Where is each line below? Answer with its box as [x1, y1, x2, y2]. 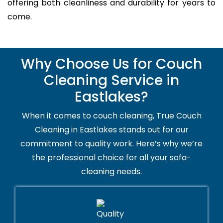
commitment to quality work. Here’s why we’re [20, 138, 203, 150]
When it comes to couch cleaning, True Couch [21, 110, 202, 122]
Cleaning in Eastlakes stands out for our [34, 124, 189, 136]
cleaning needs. [81, 166, 142, 178]
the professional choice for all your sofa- [32, 152, 191, 164]
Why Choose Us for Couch [21, 54, 202, 74]
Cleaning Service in [44, 71, 179, 91]
